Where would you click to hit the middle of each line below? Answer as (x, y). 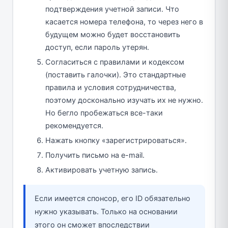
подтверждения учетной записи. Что (112, 9)
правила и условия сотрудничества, (111, 87)
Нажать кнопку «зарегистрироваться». (116, 140)
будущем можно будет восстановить (113, 34)
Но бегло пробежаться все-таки (104, 113)
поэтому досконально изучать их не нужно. (124, 100)
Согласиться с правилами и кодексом (115, 62)
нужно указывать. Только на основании (106, 211)
